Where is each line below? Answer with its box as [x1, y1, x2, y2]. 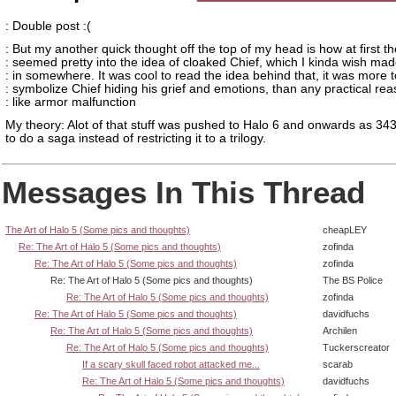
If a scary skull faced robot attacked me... [82, 358, 260, 369]
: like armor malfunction [5, 95, 136, 109]
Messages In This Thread [2, 174, 365, 209]
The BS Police [323, 274, 383, 286]
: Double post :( [5, 19, 91, 33]
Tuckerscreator [323, 341, 390, 353]
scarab [323, 358, 353, 369]
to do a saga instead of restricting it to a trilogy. [5, 131, 266, 145]
